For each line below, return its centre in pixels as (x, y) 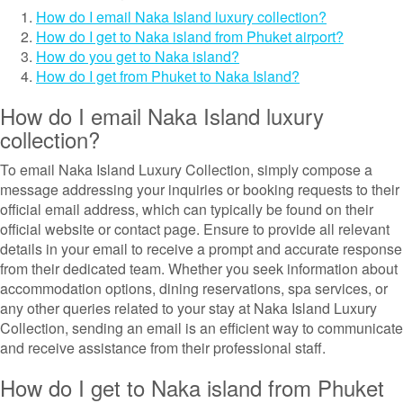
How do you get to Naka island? (138, 56)
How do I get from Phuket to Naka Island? (168, 76)
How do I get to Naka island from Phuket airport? (190, 36)
